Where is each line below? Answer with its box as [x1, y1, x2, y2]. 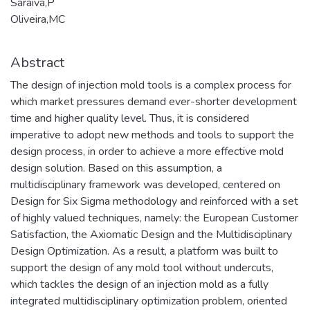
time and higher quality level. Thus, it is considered [10, 110, 249, 126]
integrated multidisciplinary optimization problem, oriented [10, 293, 287, 309]
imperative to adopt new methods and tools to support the [10, 127, 294, 143]
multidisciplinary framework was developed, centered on [10, 176, 280, 192]
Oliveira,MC [10, 11, 65, 27]
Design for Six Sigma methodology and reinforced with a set [10, 193, 298, 209]
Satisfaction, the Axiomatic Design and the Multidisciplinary [10, 226, 292, 242]
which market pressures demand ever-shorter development [10, 93, 297, 109]
